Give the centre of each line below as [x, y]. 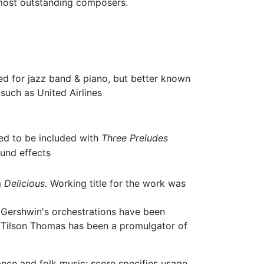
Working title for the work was [116, 183]
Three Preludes [134, 138]
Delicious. [25, 183]
